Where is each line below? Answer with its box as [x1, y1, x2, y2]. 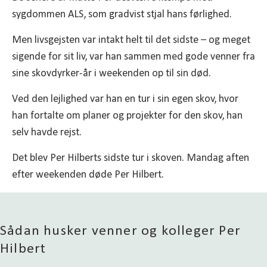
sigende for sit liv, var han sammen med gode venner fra [12, 51, 255, 63]
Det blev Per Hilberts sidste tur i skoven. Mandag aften [12, 152, 249, 164]
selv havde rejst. [12, 126, 82, 138]
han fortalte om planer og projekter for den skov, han [12, 110, 243, 122]
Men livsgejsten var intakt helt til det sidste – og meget [12, 34, 250, 46]
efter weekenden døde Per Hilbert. [12, 169, 164, 181]
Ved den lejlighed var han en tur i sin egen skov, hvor [12, 93, 238, 105]
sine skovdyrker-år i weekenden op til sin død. [12, 67, 211, 79]
